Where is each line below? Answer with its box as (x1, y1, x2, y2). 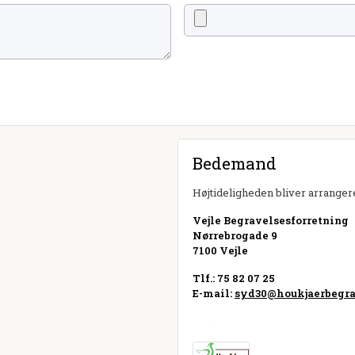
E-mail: (193, 286, 235, 301)
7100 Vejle (193, 243, 248, 258)
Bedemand (193, 152, 277, 175)
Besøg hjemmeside (193, 314, 296, 329)
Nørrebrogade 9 (193, 228, 277, 243)
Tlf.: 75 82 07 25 (193, 271, 275, 286)
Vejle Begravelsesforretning (193, 213, 349, 228)
